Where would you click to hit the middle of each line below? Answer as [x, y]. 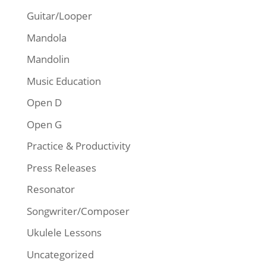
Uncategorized [60, 254]
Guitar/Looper [59, 16]
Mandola [46, 37]
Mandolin [48, 59]
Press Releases [61, 167]
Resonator [50, 189]
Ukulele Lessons [64, 233]
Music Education [64, 81]
